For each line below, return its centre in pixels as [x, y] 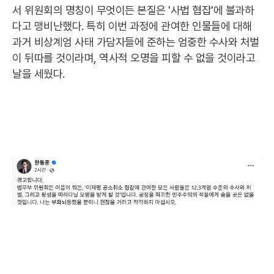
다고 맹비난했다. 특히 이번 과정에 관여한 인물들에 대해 [132, 26]
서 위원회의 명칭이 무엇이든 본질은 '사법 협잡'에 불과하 [133, 10]
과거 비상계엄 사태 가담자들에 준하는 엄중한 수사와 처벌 [136, 42]
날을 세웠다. [39, 74]
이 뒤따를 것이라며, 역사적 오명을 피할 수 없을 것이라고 [134, 58]
